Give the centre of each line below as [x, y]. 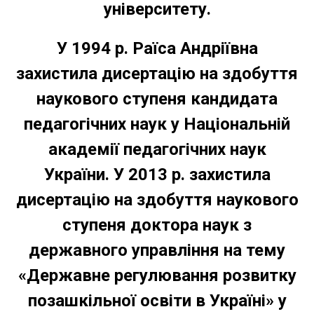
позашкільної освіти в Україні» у [157, 300]
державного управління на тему [157, 250]
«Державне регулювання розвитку [157, 275]
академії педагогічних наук [157, 149]
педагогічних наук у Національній [157, 124]
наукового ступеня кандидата [157, 98]
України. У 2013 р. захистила [157, 174]
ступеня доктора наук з [157, 225]
